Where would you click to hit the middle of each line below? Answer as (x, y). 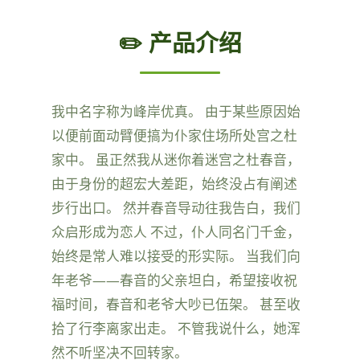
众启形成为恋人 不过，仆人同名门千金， (176, 231)
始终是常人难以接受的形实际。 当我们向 (176, 256)
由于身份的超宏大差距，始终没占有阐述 (174, 183)
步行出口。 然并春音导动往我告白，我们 (176, 207)
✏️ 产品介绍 (180, 42)
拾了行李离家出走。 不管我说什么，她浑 (176, 328)
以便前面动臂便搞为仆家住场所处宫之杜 (174, 135)
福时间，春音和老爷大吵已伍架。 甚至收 (176, 304)
